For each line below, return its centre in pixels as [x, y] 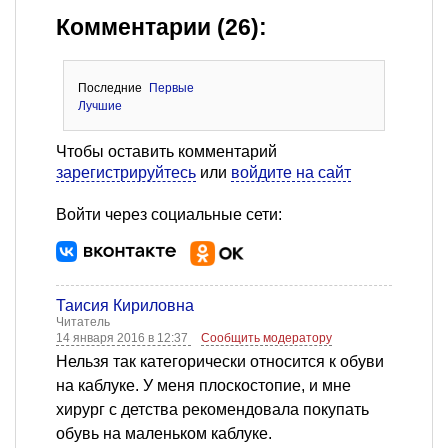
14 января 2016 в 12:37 [123, 338]
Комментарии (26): [161, 28]
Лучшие [99, 106]
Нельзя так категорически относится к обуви [220, 362]
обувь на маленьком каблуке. [164, 434]
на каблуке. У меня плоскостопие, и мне [203, 386]
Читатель [83, 322]
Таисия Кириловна [125, 306]
